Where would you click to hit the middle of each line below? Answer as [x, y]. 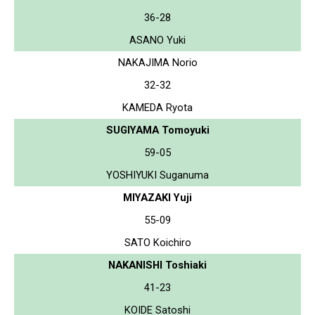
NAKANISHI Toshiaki [157, 265]
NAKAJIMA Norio [157, 62]
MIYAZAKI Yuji [157, 197]
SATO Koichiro [157, 242]
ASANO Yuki [157, 40]
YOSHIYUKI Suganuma [157, 175]
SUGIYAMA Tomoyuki [157, 130]
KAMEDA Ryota [157, 107]
